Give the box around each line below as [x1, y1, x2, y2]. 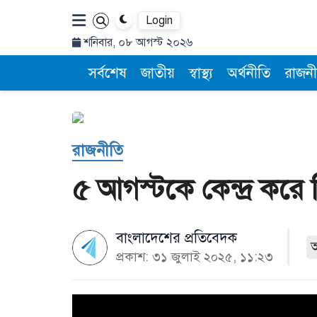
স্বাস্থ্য [189, 64, 213, 82]
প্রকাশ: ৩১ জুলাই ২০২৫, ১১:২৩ [116, 249, 273, 265]
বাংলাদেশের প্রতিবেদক [116, 229, 237, 247]
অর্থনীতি [227, 64, 270, 82]
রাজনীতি [72, 141, 123, 160]
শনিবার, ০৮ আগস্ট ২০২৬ [81, 35, 192, 50]
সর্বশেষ [88, 64, 127, 82]
